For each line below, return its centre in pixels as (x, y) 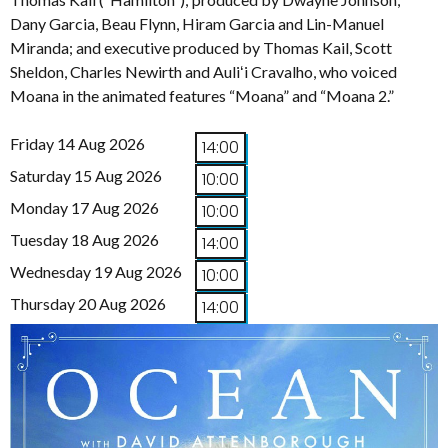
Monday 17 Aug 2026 (84, 207)
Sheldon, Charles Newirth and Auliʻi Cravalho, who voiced (203, 71)
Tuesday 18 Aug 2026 (84, 239)
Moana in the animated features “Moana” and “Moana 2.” (202, 95)
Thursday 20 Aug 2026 (88, 303)
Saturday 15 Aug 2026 (86, 175)
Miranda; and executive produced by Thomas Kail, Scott (201, 47)
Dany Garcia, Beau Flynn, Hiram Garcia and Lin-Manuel (197, 23)
